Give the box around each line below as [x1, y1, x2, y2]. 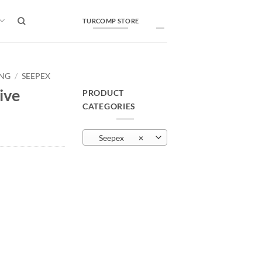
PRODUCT [82, 87, 125, 98]
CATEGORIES [82, 101, 136, 111]
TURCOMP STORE [82, 16, 139, 25]
